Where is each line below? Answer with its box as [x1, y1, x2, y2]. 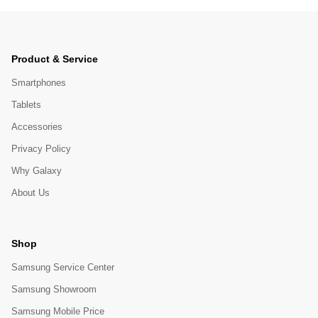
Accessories [11, 121, 62, 132]
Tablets [11, 99, 41, 110]
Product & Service [11, 53, 98, 65]
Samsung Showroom [11, 284, 97, 295]
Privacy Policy [11, 143, 71, 154]
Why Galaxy [11, 165, 62, 176]
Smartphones [11, 77, 66, 88]
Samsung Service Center [11, 262, 114, 273]
